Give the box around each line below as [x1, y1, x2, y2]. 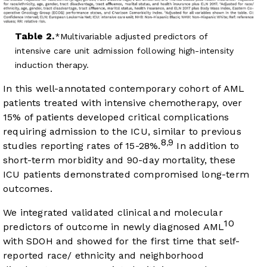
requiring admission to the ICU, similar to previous [3, 125, 241, 137]
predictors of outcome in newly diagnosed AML [3, 221, 224, 232]
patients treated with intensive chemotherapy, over [3, 97, 243, 108]
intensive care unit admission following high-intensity [15, 45, 234, 55]
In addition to [173, 139, 240, 151]
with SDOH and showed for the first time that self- [3, 235, 240, 247]
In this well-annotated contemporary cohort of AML [3, 82, 245, 94]
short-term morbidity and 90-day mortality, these [3, 154, 236, 166]
